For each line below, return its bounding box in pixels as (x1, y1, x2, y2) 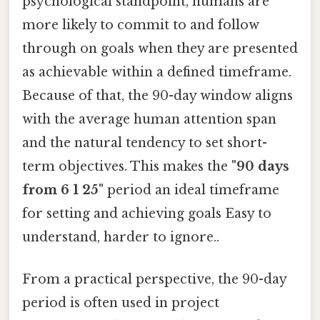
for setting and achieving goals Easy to (22, 205, 271, 221)
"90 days (231, 158, 289, 174)
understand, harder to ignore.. (22, 229, 219, 245)
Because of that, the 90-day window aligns (22, 87, 293, 104)
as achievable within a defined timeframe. (22, 64, 291, 80)
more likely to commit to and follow (22, 16, 259, 33)
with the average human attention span (22, 111, 276, 127)
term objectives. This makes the (22, 158, 231, 174)
